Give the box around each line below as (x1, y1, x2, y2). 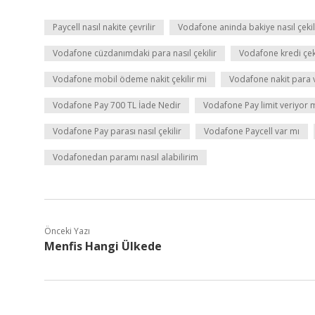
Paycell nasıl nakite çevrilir (53, 21, 155, 33)
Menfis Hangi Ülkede (44, 238, 162, 254)
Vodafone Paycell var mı (204, 125, 300, 137)
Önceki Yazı (44, 225, 90, 237)
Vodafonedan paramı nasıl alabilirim (53, 151, 198, 163)
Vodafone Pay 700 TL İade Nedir (53, 99, 181, 111)
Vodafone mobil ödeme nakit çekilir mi (53, 73, 207, 85)
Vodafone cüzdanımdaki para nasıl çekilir (53, 47, 217, 59)
